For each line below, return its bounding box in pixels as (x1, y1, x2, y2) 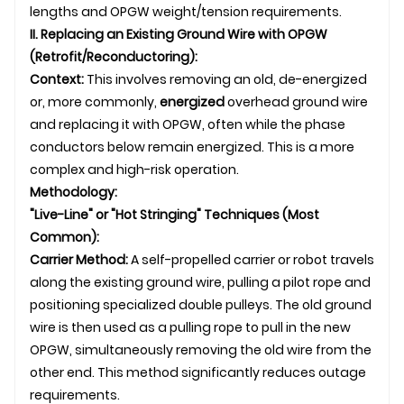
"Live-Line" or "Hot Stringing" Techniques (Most (30, 205, 319, 224)
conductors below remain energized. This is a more (30, 137, 354, 156)
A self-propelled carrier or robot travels (128, 250, 374, 269)
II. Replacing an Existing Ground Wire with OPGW (30, 24, 327, 43)
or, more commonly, (30, 92, 160, 111)
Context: (30, 69, 84, 88)
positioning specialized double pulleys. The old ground (30, 295, 372, 314)
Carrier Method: (30, 250, 128, 269)
